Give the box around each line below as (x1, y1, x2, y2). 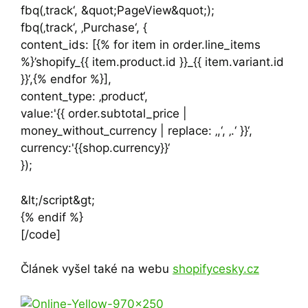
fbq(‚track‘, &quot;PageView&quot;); (21, 3, 214, 18)
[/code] (21, 227, 60, 241)
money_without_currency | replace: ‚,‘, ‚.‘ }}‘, (21, 124, 252, 138)
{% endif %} (21, 210, 83, 224)
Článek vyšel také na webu (21, 262, 173, 276)
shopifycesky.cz (173, 262, 259, 276)
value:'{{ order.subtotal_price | (21, 107, 187, 121)
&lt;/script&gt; (21, 192, 95, 207)
